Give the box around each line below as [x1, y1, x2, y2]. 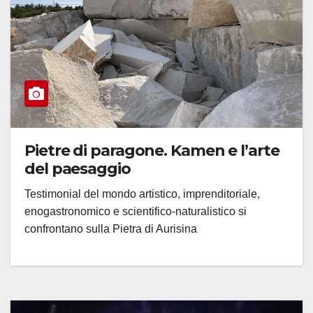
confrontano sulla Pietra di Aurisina [24, 223, 197, 235]
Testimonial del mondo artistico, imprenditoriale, [24, 188, 260, 201]
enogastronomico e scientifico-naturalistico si [24, 205, 247, 218]
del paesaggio [24, 159, 131, 179]
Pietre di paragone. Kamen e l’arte [24, 141, 279, 161]
